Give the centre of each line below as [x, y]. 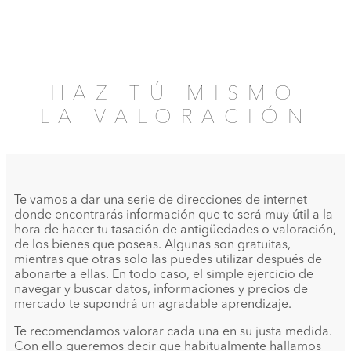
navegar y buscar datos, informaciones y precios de [161, 290]
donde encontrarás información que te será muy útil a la [174, 216]
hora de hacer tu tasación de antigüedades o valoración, [175, 231]
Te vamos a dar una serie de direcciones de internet [161, 201]
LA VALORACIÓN [175, 118]
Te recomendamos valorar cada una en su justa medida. [173, 333]
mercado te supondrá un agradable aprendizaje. [153, 305]
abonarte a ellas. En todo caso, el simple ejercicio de [164, 275]
